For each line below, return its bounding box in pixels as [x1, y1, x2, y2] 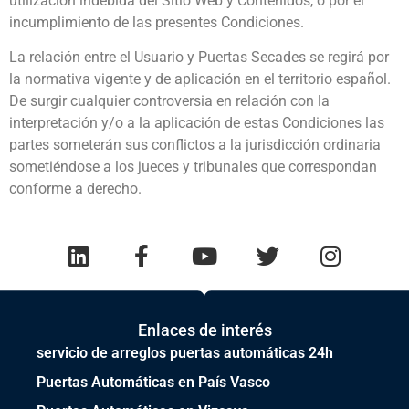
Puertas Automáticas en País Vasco [37, 373, 270, 392]
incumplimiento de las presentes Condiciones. [9, 13, 304, 31]
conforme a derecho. [9, 180, 142, 198]
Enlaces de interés [137, 320, 272, 341]
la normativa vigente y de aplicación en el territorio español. [9, 70, 391, 89]
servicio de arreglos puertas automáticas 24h [37, 344, 333, 362]
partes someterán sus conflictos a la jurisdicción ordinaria [9, 136, 381, 154]
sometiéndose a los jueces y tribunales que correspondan [9, 158, 377, 176]
